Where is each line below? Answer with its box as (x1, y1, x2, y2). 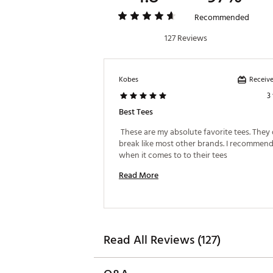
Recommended (194, 10, 249, 24)
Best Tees (119, 105, 153, 119)
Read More (119, 168, 158, 182)
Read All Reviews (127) (104, 230, 221, 250)
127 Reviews (164, 31, 207, 45)
